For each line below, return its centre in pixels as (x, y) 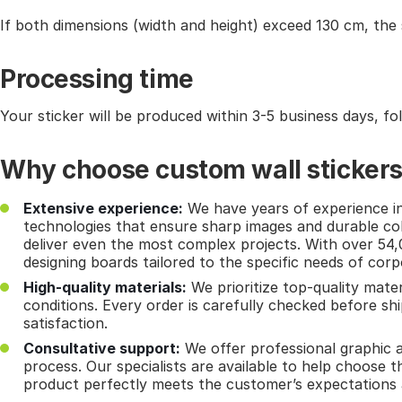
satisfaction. (66, 323)
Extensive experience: (103, 209)
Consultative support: (102, 349)
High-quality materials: (105, 288)
